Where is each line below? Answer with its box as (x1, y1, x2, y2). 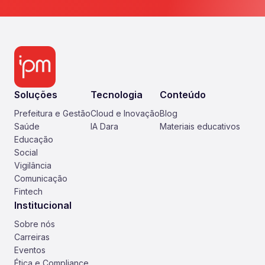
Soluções (14, 89, 57, 101)
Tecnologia (91, 89, 143, 101)
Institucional (14, 199, 72, 211)
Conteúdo (160, 89, 206, 101)
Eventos (14, 245, 46, 255)
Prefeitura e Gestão (14, 108, 91, 118)
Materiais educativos (160, 121, 240, 131)
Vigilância (14, 160, 51, 170)
